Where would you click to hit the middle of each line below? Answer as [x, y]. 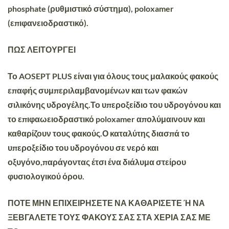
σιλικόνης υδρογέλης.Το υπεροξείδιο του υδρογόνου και [114, 104]
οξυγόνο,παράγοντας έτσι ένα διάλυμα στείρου [97, 162]
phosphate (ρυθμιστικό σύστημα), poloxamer [91, 8]
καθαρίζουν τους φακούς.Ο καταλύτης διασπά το [99, 133]
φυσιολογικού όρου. [46, 176]
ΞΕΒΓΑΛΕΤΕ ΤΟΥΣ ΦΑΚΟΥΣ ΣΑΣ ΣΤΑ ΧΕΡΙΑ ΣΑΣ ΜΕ [109, 217]
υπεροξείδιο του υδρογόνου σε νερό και [83, 147]
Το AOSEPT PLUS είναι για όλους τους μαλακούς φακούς [113, 76]
